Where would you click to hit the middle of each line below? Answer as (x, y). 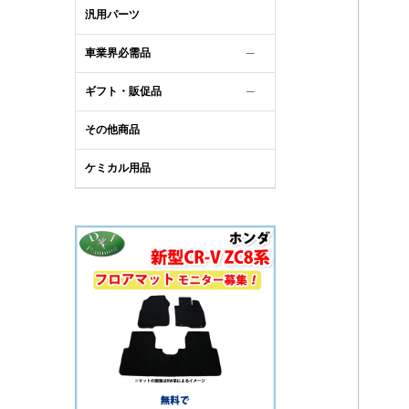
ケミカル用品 (118, 168)
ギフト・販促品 (123, 91)
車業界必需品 (118, 52)
